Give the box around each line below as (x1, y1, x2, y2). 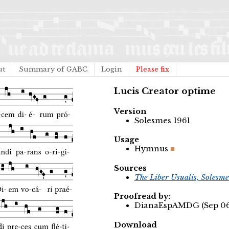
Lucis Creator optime (114, 85, 216, 97)
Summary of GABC (19, 65, 87, 74)
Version (114, 106, 146, 116)
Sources (114, 163, 147, 173)
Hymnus (134, 144, 168, 154)
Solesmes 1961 (134, 116, 190, 125)
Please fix (136, 65, 169, 74)
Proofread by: (114, 192, 170, 201)
